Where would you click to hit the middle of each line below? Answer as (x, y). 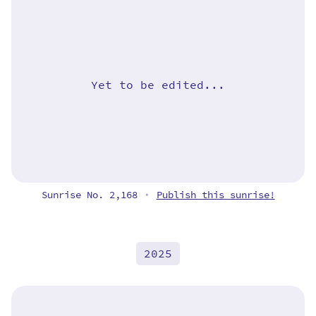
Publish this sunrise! (215, 195)
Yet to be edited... (158, 85)
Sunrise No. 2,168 (92, 195)
